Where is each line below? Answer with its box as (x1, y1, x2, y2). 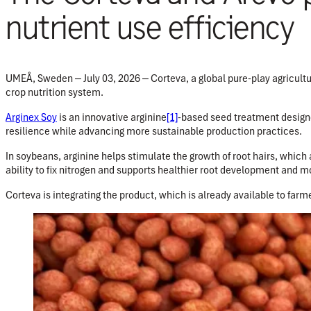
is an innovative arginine (57, 110, 167, 125)
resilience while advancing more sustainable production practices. (6, 124, 302, 139)
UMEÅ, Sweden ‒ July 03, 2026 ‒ (6, 72, 149, 86)
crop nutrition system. (6, 85, 103, 100)
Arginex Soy (6, 110, 57, 125)
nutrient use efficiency (6, 9, 295, 47)
